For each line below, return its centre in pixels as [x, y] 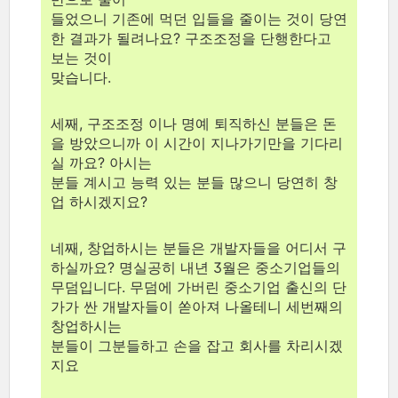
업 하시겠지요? [99, 201]
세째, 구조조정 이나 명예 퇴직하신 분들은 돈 [194, 123]
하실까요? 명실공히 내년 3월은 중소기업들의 [195, 267]
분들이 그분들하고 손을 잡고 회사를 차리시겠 [197, 345]
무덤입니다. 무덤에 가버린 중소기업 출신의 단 [199, 287]
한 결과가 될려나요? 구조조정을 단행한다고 [191, 38]
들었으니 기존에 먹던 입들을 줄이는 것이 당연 [199, 18]
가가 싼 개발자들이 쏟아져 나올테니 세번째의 [197, 306]
